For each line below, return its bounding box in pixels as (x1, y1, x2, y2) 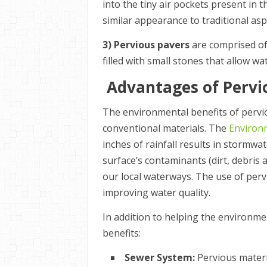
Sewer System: (125, 251, 195, 264)
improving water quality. (103, 186, 210, 199)
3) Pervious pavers (103, 38, 192, 51)
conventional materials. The (103, 122, 229, 135)
